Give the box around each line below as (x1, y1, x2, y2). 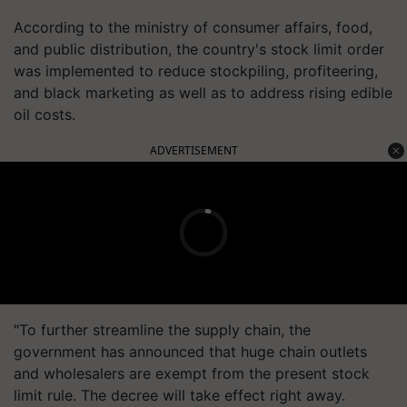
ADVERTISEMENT (150, 142, 238, 158)
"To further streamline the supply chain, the (14, 320, 311, 339)
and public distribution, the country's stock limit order (14, 39, 384, 58)
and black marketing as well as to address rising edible (14, 83, 392, 102)
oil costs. (14, 104, 75, 124)
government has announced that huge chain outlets (14, 342, 367, 361)
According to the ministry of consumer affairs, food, (14, 17, 372, 36)
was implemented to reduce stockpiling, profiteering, (14, 61, 378, 80)
